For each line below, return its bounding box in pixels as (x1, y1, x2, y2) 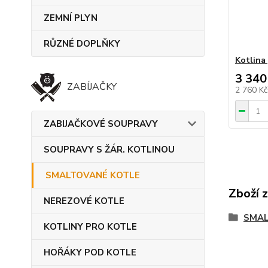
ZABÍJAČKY (67, 80, 117, 93)
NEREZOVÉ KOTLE (44, 195, 124, 207)
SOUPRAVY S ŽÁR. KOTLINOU (44, 144, 175, 156)
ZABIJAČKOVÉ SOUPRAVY (44, 118, 158, 130)
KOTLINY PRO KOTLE (44, 221, 137, 233)
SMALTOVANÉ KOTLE (45, 169, 140, 181)
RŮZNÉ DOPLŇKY (44, 38, 120, 50)
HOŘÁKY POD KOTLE (44, 246, 136, 258)
